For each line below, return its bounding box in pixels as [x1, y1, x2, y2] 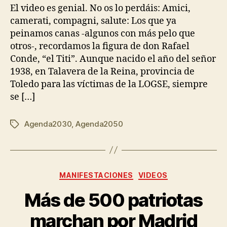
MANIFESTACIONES [59, 170, 133, 179]
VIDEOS [138, 170, 168, 179]
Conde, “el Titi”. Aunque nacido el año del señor [10, 53, 216, 65]
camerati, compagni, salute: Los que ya [10, 15, 176, 27]
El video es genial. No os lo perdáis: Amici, [10, 2, 191, 14]
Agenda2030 [24, 119, 72, 129]
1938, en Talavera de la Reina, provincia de [10, 65, 195, 78]
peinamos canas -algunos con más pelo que [10, 27, 195, 40]
